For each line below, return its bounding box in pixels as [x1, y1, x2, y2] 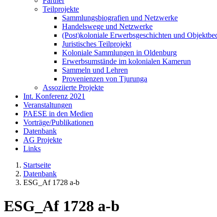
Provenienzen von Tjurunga [62, 74, 147, 83]
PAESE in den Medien [23, 109, 93, 118]
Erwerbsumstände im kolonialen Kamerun [62, 57, 191, 65]
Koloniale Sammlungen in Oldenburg [62, 48, 177, 57]
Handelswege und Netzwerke [62, 22, 153, 31]
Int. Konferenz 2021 [23, 92, 85, 100]
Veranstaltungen [23, 100, 72, 109]
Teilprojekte [43, 4, 79, 13]
